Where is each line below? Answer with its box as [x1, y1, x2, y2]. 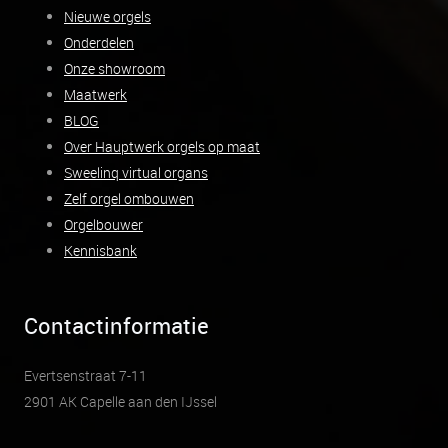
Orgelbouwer [64, 214, 143, 234]
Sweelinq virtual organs [64, 162, 208, 182]
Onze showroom [64, 58, 165, 78]
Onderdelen [64, 32, 134, 52]
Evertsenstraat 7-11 [24, 365, 147, 385]
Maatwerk [64, 84, 127, 104]
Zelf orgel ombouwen [64, 188, 194, 208]
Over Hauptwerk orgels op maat [64, 136, 260, 156]
